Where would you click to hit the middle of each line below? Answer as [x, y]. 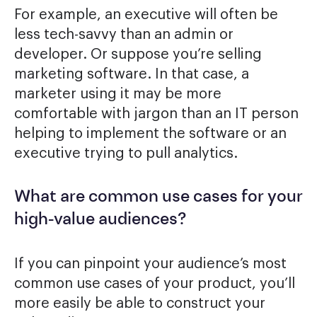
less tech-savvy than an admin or [124, 35]
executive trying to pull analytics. [126, 154]
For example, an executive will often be [146, 15]
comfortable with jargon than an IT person [156, 114]
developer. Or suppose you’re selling [138, 55]
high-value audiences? [100, 220]
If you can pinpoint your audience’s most [150, 264]
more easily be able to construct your [140, 304]
